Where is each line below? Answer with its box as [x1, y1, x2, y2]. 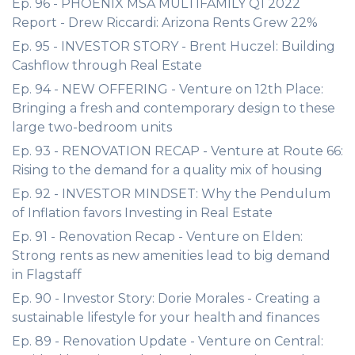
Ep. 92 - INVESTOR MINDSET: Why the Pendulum [12, 186, 330, 201]
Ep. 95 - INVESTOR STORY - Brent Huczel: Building [12, 39, 335, 54]
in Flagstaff [12, 267, 82, 282]
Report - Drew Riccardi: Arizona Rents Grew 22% [12, 15, 318, 30]
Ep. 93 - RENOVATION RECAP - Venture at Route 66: [12, 143, 343, 158]
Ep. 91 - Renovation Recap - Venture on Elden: [12, 229, 303, 244]
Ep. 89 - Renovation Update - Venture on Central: [12, 334, 323, 349]
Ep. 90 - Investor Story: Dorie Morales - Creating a [12, 291, 320, 306]
